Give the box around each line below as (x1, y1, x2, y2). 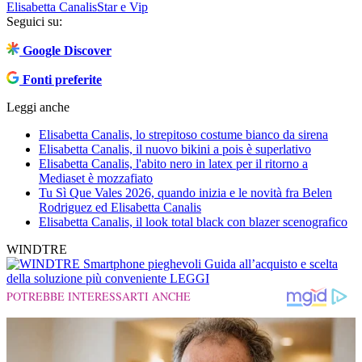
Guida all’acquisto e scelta (204, 257, 338, 271)
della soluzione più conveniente (6, 271, 166, 286)
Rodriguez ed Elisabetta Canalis (39, 200, 201, 215)
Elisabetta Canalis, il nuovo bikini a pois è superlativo (39, 142, 311, 157)
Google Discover (23, 44, 112, 58)
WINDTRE (6, 242, 67, 257)
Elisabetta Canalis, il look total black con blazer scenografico (39, 215, 347, 229)
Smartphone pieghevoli (83, 257, 201, 271)
